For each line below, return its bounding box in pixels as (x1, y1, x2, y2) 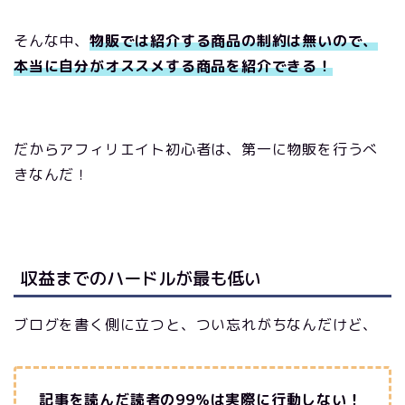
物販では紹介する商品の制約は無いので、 (89, 31, 379, 52)
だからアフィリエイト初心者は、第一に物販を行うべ (14, 139, 379, 160)
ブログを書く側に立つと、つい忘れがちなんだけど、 (14, 314, 379, 334)
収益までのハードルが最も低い (21, 265, 261, 290)
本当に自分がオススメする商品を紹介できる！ (14, 56, 333, 77)
